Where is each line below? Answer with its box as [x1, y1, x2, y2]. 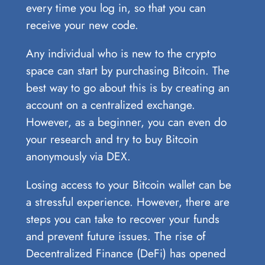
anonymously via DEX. [25, 147, 131, 164]
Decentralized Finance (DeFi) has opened [25, 245, 226, 262]
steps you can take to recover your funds [25, 211, 219, 228]
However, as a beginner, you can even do [25, 113, 227, 130]
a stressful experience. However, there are [25, 193, 230, 211]
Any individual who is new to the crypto [25, 44, 216, 62]
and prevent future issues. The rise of [25, 228, 205, 245]
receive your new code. [25, 16, 138, 33]
